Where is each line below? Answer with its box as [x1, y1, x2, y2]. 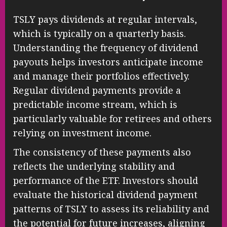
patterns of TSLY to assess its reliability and [13, 203, 209, 215]
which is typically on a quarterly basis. [13, 27, 186, 40]
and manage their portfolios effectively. [13, 70, 190, 83]
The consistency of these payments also [13, 146, 191, 159]
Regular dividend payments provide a [13, 84, 181, 97]
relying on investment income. [13, 127, 152, 139]
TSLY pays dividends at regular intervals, [13, 13, 197, 26]
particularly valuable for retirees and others [13, 112, 212, 125]
